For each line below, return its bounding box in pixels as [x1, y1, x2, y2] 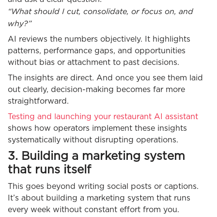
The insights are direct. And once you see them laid [8, 74, 203, 82]
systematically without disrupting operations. [8, 136, 178, 144]
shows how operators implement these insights [8, 124, 187, 133]
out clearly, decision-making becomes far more [8, 86, 185, 94]
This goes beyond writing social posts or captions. [8, 183, 199, 191]
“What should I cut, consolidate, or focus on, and [8, 7, 193, 16]
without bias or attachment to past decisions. [8, 59, 179, 67]
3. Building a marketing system [8, 151, 185, 163]
